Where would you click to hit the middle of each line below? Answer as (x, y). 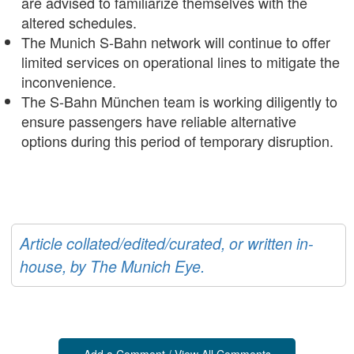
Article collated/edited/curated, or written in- (167, 244)
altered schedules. (79, 23)
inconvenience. (69, 82)
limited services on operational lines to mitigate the (181, 62)
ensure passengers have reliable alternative (159, 121)
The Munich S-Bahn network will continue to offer (176, 42)
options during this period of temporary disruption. (177, 141)
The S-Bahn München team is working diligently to (179, 102)
